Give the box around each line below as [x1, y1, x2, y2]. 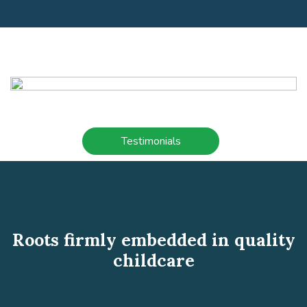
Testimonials [121, 134, 181, 149]
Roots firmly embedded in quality [12, 229, 295, 251]
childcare [112, 249, 195, 272]
